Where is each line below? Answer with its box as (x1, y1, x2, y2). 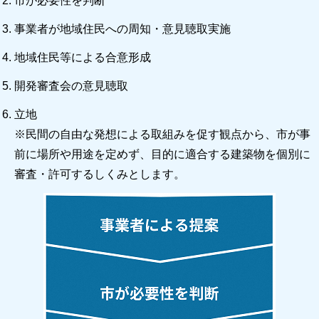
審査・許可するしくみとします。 (14, 168, 185, 181)
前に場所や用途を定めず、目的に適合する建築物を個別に (14, 148, 310, 161)
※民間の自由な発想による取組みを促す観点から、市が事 (14, 128, 310, 141)
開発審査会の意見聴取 (14, 80, 128, 93)
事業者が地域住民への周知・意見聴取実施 (14, 23, 231, 36)
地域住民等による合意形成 (14, 51, 151, 64)
